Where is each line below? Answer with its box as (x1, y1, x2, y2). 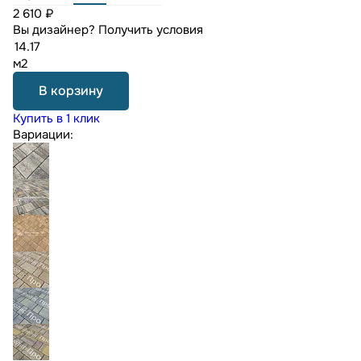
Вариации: (13, 127, 73, 143)
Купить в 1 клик (13, 110, 100, 127)
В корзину (39, 82, 103, 100)
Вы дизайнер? (13, 22, 98, 39)
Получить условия (98, 22, 203, 39)
